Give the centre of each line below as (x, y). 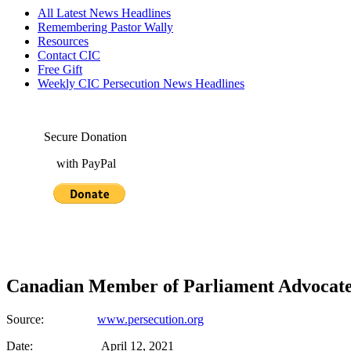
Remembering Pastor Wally (105, 27)
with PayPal (61, 163)
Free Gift (60, 69)
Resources (63, 41)
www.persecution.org (150, 319)
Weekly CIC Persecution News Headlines (141, 83)
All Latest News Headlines (104, 13)
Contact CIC (69, 55)
